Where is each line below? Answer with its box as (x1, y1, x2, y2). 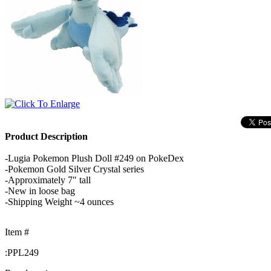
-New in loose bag (5, 185, 75, 196)
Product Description (5, 131, 88, 142)
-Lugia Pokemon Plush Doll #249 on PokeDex (5, 152, 184, 163)
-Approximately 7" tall (5, 174, 91, 185)
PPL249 (7, 247, 39, 258)
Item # (5, 226, 29, 237)
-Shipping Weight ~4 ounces (5, 196, 114, 207)
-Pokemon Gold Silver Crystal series (5, 163, 144, 174)
